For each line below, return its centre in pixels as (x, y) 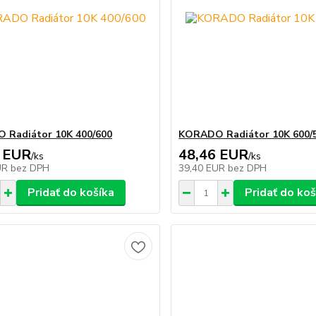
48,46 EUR (214, 155)
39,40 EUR (203, 168)
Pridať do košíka (71, 193)
